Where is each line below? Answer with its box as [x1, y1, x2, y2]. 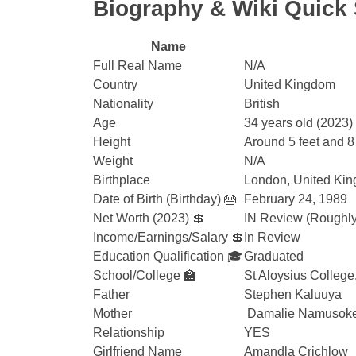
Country [93, 78, 137, 91]
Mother [93, 307, 132, 320]
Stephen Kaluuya [244, 288, 342, 301]
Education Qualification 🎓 [93, 250, 242, 263]
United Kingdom [244, 78, 335, 91]
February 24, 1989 [244, 192, 347, 206]
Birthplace [93, 173, 150, 187]
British [244, 97, 280, 110]
